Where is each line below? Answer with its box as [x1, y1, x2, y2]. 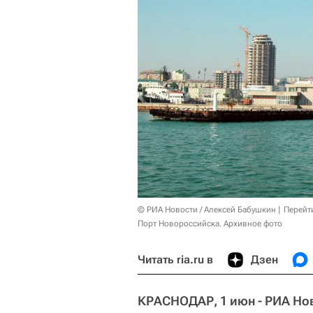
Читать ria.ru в [138, 252, 213, 266]
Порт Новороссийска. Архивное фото [138, 218, 282, 228]
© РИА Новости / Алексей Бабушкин [138, 204, 276, 214]
